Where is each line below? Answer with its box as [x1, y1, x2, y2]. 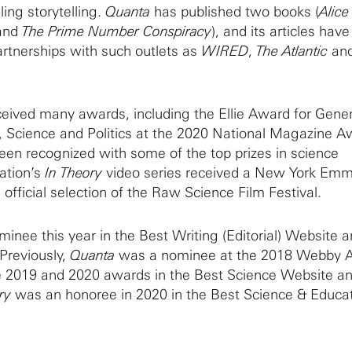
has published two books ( [150, 3, 319, 20]
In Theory [45, 164, 102, 181]
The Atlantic [256, 42, 328, 60]
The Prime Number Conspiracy [18, 23, 211, 40]
